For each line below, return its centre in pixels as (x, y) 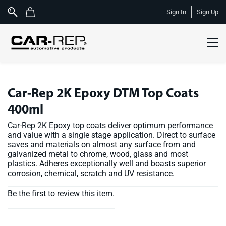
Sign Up (208, 12)
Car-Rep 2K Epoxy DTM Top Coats (103, 94)
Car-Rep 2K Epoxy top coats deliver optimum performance (110, 125)
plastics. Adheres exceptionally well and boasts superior (107, 164)
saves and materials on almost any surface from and (102, 145)
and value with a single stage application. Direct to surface (111, 135)
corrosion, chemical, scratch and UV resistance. (91, 173)
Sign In (176, 12)
